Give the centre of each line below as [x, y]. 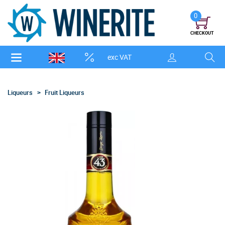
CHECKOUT [202, 33]
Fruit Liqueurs [65, 92]
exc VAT [119, 57]
